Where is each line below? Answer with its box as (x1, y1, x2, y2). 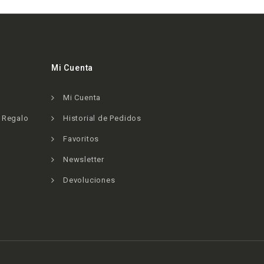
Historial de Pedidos (62, 114, 141, 123)
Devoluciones (62, 176, 115, 184)
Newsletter (62, 155, 104, 164)
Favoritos (62, 134, 100, 143)
